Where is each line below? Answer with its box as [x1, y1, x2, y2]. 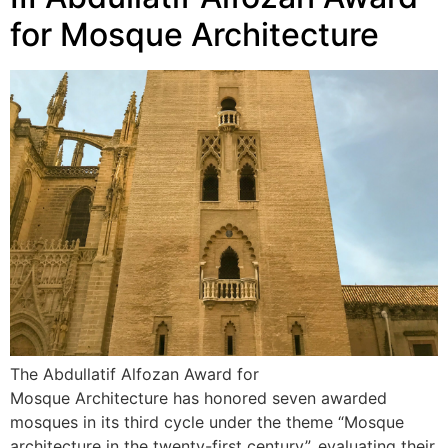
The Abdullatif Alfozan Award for [10, 363, 259, 384]
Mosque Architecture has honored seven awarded [10, 387, 387, 408]
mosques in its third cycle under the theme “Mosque [10, 411, 404, 432]
